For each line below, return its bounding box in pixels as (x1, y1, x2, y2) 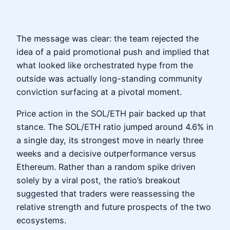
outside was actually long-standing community (16, 73, 202, 84)
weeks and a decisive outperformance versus (16, 148, 196, 159)
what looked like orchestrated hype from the (16, 60, 193, 70)
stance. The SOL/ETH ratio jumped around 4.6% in (16, 122, 214, 132)
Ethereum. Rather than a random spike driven (16, 162, 196, 172)
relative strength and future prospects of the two (16, 202, 211, 213)
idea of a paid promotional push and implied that (16, 46, 209, 57)
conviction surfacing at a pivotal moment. (16, 86, 182, 97)
